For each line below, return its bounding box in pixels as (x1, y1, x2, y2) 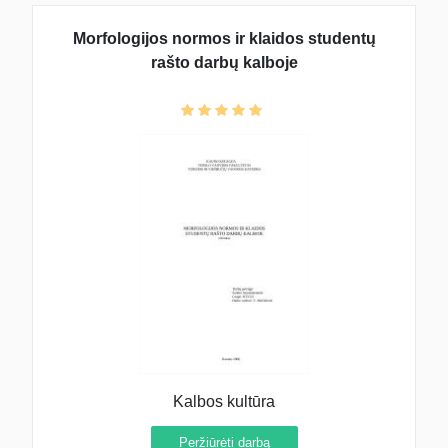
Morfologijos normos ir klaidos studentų (72, 29, 376, 47)
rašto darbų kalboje (150, 53, 298, 71)
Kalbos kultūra (173, 392, 275, 410)
